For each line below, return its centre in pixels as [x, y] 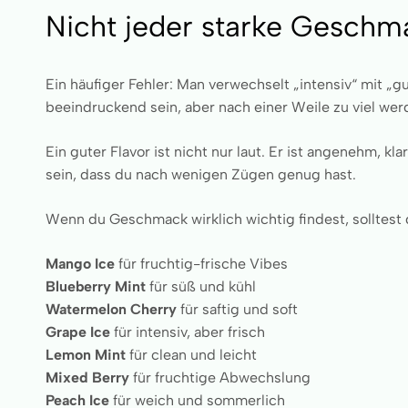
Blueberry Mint [96, 286]
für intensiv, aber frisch [188, 332]
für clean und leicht [191, 355]
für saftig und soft [237, 309]
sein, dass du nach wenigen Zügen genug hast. [201, 174]
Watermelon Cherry [111, 309]
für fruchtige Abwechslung [220, 377]
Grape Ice [78, 332]
